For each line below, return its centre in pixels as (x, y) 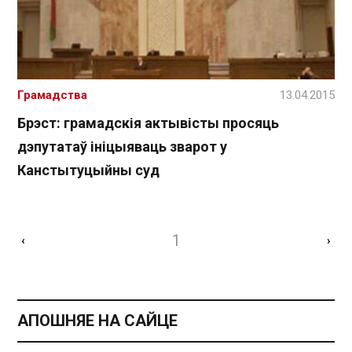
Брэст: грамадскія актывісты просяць (148, 123)
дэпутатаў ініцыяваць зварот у (122, 147)
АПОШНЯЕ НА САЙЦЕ (97, 321)
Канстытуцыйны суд (88, 170)
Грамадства (52, 95)
